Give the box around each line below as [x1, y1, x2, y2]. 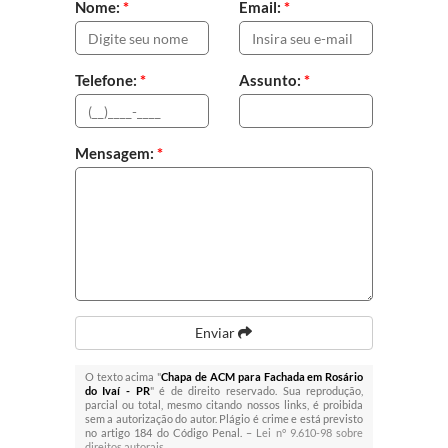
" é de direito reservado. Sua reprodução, [149, 384, 364, 398]
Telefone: [74, 71, 140, 90]
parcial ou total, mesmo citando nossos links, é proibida [84, 398, 364, 412]
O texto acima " [84, 370, 162, 384]
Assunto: [238, 71, 304, 90]
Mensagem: [74, 144, 157, 163]
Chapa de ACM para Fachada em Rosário [161, 370, 364, 384]
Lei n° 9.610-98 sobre [256, 426, 364, 440]
